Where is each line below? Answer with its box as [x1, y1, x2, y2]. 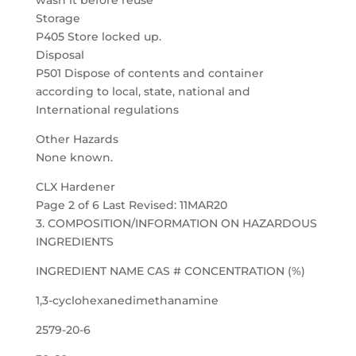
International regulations [35, 103, 179, 117]
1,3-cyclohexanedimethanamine [35, 293, 219, 308]
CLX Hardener [35, 180, 115, 194]
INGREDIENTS [35, 234, 114, 249]
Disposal [35, 48, 84, 62]
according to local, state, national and [35, 84, 250, 99]
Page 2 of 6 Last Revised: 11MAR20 [35, 198, 227, 212]
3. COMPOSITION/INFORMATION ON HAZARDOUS [35, 216, 317, 230]
